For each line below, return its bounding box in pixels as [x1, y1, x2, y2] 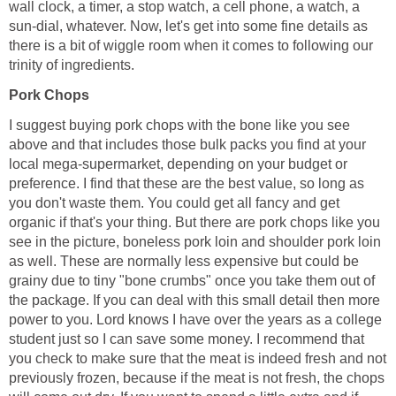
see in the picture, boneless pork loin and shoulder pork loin [9, 233, 381, 249]
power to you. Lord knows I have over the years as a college [9, 311, 382, 327]
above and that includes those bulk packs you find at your [9, 136, 366, 152]
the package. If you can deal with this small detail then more [9, 292, 380, 308]
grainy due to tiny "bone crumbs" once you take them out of [9, 272, 375, 288]
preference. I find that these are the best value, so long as [9, 175, 364, 191]
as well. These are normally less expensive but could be [9, 253, 359, 269]
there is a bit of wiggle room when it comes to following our [9, 37, 373, 53]
